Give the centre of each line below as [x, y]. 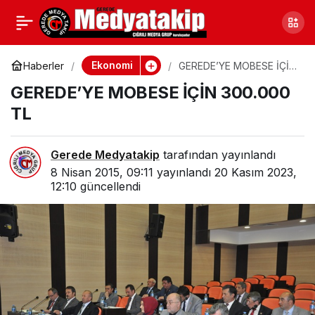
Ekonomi [112, 65]
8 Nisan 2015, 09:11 [102, 172]
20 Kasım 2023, [256, 172]
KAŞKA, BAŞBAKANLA [73, 19]
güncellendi [109, 186]
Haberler [44, 65]
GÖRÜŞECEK [45, 58]
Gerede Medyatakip [105, 155]
